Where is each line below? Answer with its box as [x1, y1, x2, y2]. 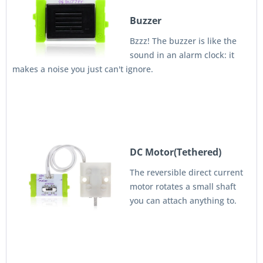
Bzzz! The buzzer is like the [130, 35, 237, 46]
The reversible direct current [130, 167, 243, 178]
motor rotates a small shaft [130, 181, 236, 192]
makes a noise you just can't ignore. [12, 63, 153, 75]
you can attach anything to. [130, 195, 237, 206]
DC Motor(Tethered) [130, 146, 221, 159]
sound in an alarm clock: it [130, 49, 234, 60]
